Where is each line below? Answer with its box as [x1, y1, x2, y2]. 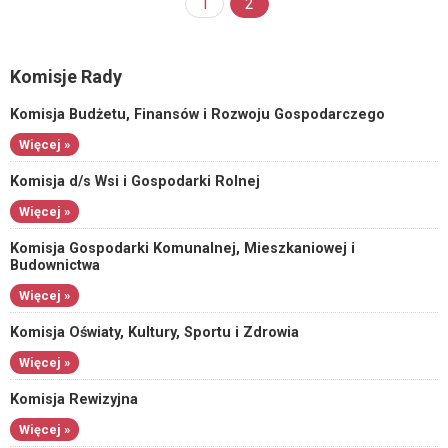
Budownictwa [10, 257, 100, 274]
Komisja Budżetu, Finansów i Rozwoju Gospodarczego [10, 106, 385, 123]
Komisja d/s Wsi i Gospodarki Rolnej [10, 173, 260, 190]
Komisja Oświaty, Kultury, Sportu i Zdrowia [10, 324, 299, 341]
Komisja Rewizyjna [10, 391, 138, 408]
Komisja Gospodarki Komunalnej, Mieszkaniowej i [10, 240, 355, 257]
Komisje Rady [10, 66, 122, 87]
